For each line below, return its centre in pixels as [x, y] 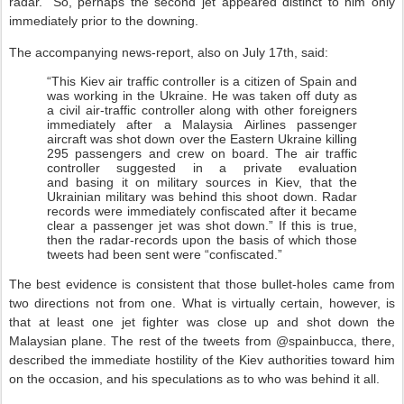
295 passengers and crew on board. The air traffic [202, 153]
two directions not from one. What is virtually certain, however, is [202, 303]
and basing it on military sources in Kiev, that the [202, 182]
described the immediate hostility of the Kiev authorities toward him [202, 360]
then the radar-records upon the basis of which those [202, 240]
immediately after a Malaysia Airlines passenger [202, 124]
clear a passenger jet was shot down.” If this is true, [202, 225]
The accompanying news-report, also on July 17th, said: [169, 52]
